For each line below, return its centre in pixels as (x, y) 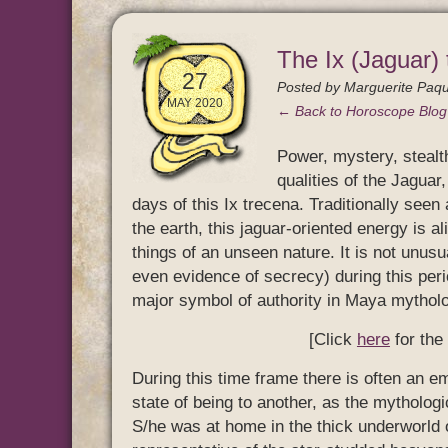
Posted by (310, 87)
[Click (332, 339)
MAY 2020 (194, 103)
